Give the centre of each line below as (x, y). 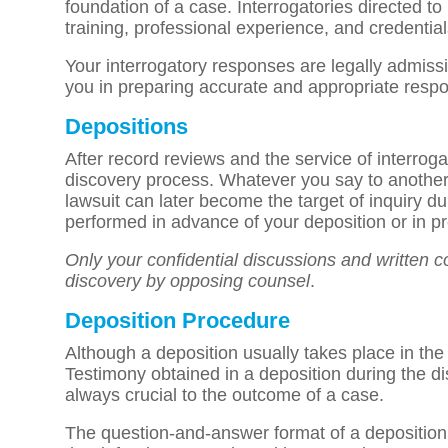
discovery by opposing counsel (187, 281)
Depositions (126, 126)
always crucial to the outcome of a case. (224, 395)
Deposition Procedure (177, 320)
